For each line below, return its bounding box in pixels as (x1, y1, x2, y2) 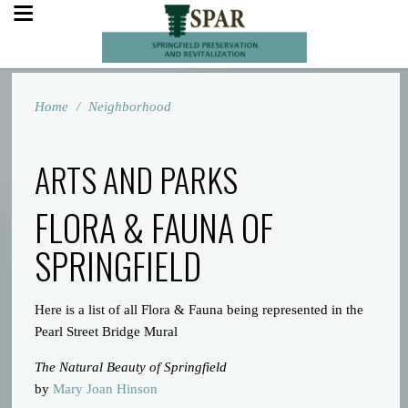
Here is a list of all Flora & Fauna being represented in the (35, 302, 364, 317)
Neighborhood (88, 99, 172, 114)
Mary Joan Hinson (53, 382, 158, 396)
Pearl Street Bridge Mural (35, 324, 178, 339)
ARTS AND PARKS (35, 155, 239, 203)
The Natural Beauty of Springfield (35, 360, 228, 374)
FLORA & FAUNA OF (35, 201, 274, 253)
